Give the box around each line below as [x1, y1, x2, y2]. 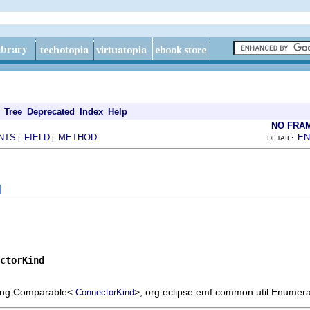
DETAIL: [267, 134, 298, 142]
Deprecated [27, 107, 75, 117]
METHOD [58, 132, 97, 143]
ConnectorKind [75, 286, 134, 298]
